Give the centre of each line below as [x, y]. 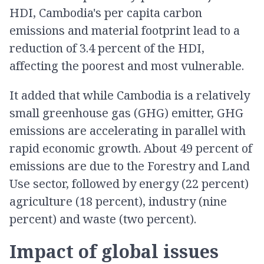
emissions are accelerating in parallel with [128, 131]
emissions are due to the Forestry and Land [130, 166]
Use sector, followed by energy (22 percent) [129, 184]
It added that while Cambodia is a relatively [130, 95]
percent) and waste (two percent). [103, 219]
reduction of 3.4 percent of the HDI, [107, 48]
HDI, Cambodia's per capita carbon [106, 13]
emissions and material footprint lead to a [125, 31]
